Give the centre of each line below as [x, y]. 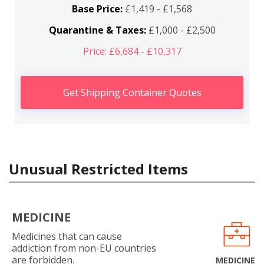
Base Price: [97, 9]
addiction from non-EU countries [84, 248]
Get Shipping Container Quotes [132, 92]
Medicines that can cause [67, 236]
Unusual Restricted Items [98, 169]
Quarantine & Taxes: [97, 30]
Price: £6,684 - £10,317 [132, 51]
